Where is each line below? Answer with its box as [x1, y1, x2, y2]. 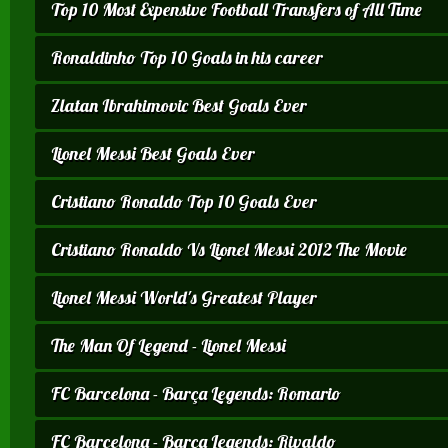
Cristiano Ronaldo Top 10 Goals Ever [51, 189, 317, 213]
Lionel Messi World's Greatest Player [51, 285, 317, 309]
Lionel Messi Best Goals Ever [51, 141, 255, 165]
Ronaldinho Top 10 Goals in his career [51, 45, 323, 69]
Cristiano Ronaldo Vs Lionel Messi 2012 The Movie [51, 237, 407, 261]
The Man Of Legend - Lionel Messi [51, 333, 286, 357]
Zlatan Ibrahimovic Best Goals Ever [51, 93, 307, 117]
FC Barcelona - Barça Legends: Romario [51, 381, 341, 405]
